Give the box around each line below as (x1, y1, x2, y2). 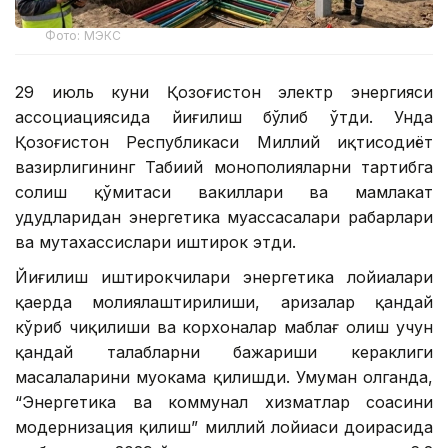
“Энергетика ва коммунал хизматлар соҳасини (15, 391, 433, 412)
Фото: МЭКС (45, 27, 122, 43)
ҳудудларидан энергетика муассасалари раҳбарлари (15, 206, 433, 227)
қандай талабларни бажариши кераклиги (15, 341, 433, 362)
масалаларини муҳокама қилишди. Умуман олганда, (15, 366, 433, 387)
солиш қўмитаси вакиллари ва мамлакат (15, 181, 433, 202)
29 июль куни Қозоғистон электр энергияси (15, 81, 433, 102)
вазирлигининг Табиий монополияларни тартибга (15, 156, 433, 177)
